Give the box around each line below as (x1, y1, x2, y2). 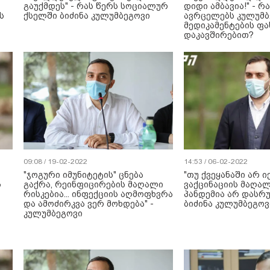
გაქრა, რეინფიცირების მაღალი (24, 180, 163, 189)
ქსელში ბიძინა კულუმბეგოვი (24, 11, 150, 20)
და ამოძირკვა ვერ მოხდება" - (24, 199, 154, 209)
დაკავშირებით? (184, 30, 254, 40)
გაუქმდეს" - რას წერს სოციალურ (24, 1, 168, 11)
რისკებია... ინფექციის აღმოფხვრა (24, 189, 173, 199)
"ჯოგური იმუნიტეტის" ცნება (24, 170, 143, 180)
